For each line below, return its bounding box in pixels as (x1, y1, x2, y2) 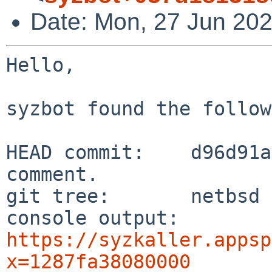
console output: (179, 206, 191, 229)
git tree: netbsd (6, 185, 260, 207)
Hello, (6, 53, 75, 76)
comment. (6, 163, 98, 185)
